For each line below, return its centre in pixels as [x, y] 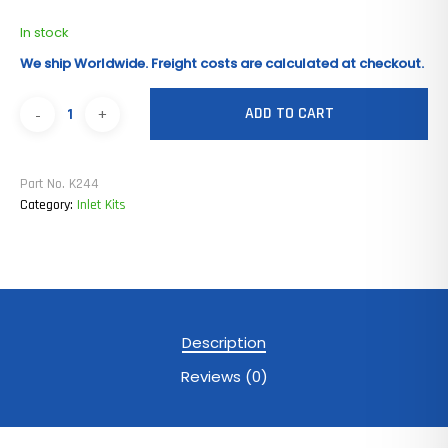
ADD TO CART [289, 114]
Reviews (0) [224, 377]
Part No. [44, 184]
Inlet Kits [101, 205]
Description [224, 343]
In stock [44, 32]
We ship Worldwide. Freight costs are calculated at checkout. [222, 64]
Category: [48, 205]
